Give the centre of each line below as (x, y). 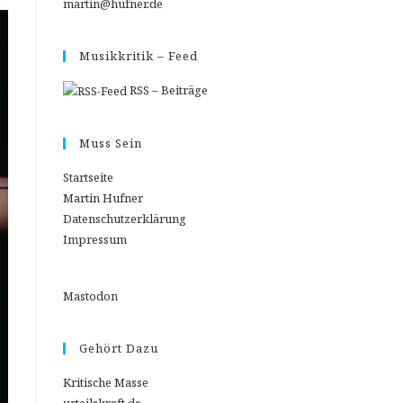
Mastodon (90, 296)
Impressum (95, 240)
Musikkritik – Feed (139, 56)
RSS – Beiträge (167, 90)
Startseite (88, 178)
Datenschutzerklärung (125, 219)
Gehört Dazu (119, 349)
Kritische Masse (106, 383)
